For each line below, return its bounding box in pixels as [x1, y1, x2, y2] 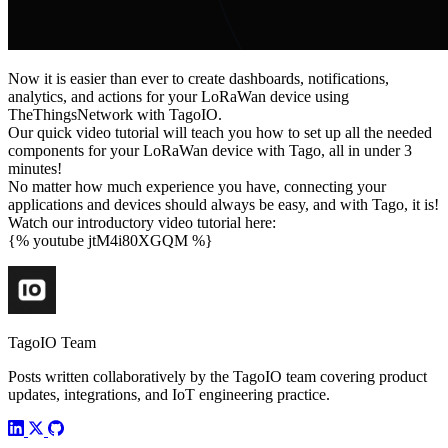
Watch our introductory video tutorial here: [8, 213, 276, 231]
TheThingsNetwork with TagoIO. [8, 105, 222, 123]
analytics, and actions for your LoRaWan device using [8, 87, 349, 105]
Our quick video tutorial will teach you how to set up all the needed [8, 123, 432, 141]
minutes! [8, 159, 62, 177]
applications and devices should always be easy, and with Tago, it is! [8, 195, 439, 213]
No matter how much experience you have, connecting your [8, 177, 386, 195]
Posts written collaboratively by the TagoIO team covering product [8, 367, 427, 385]
